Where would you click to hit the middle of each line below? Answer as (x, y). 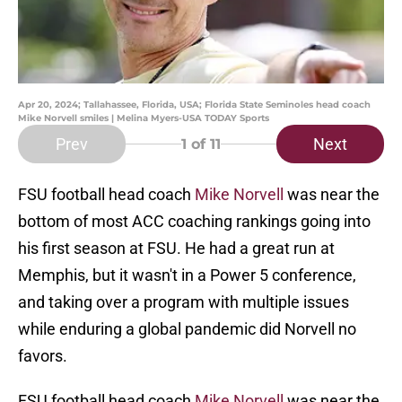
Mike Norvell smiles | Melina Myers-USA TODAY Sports (144, 118)
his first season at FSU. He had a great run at (176, 249)
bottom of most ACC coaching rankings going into (194, 222)
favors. (43, 356)
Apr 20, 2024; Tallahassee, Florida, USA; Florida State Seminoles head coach (194, 105)
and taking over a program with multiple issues (184, 302)
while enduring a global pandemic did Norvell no (187, 329)
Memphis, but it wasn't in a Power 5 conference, (187, 275)
